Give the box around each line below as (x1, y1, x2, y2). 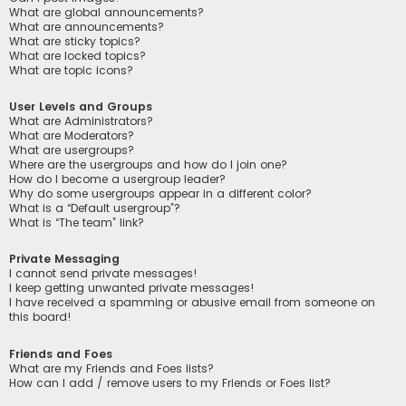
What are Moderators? (9, 128, 134, 144)
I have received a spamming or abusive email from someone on (9, 295, 375, 311)
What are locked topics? (9, 48, 146, 64)
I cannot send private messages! (9, 266, 198, 282)
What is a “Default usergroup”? (9, 200, 180, 217)
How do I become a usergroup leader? (9, 171, 226, 188)
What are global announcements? (9, 5, 204, 21)
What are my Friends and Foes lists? (9, 360, 214, 376)
